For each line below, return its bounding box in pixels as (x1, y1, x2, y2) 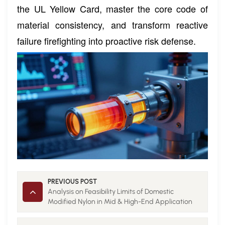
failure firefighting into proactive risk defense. (17, 34, 196, 48)
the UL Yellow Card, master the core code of (17, 2, 208, 16)
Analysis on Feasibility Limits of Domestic (48, 187, 174, 196)
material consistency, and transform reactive (17, 18, 208, 32)
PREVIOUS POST (48, 178, 97, 186)
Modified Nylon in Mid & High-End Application (48, 197, 193, 206)
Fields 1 (48, 207, 70, 216)
